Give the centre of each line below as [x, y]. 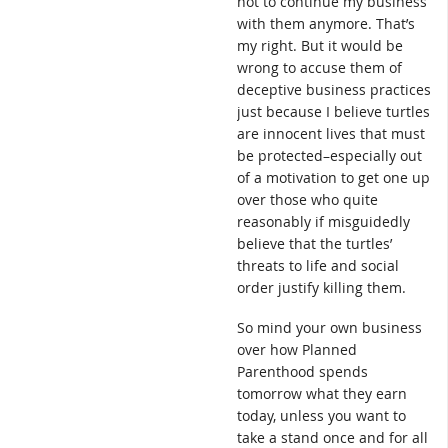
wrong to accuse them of [319, 68]
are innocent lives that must [331, 134]
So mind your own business [329, 327]
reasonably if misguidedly [323, 222]
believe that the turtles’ [314, 244]
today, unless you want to [321, 415]
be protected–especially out [329, 156]
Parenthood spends [302, 371]
